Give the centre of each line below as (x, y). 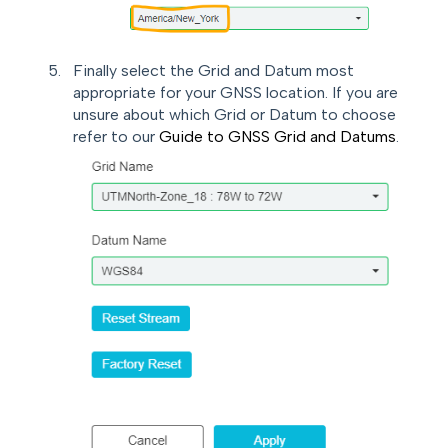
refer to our (116, 136)
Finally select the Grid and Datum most (213, 70)
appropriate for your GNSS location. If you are (235, 92)
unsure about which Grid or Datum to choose (234, 114)
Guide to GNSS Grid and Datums (277, 136)
